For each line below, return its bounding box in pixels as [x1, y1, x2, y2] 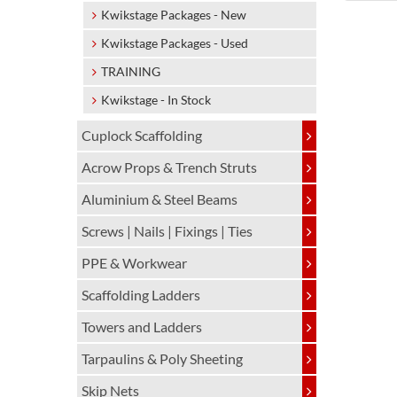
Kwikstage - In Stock [101, 92, 211, 107]
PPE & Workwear [82, 254, 187, 271]
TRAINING [101, 64, 160, 79]
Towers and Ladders [82, 318, 202, 335]
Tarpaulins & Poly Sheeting [82, 350, 243, 367]
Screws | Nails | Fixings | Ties [82, 222, 253, 239]
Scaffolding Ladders [82, 286, 200, 303]
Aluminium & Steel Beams [82, 191, 237, 207]
